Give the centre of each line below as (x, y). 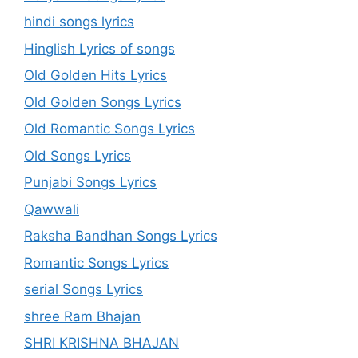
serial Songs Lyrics (84, 289)
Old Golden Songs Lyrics (103, 102)
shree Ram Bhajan (82, 316)
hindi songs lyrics (79, 22)
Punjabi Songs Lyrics (90, 182)
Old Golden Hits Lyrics (95, 75)
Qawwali (52, 209)
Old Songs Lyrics (78, 155)
